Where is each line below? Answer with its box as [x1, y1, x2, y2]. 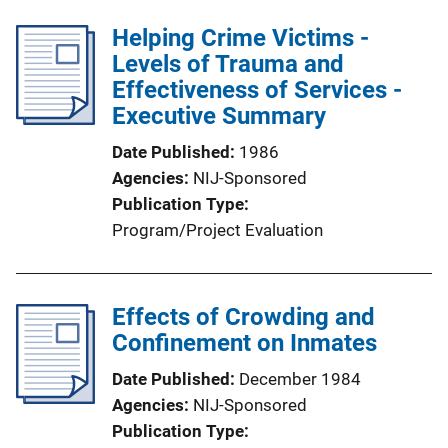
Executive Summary [112, 101, 326, 130]
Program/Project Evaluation [112, 219, 323, 240]
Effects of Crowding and [112, 302, 375, 331]
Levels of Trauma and [112, 49, 344, 78]
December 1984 [239, 368, 361, 389]
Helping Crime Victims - [112, 23, 369, 52]
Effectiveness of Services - [112, 75, 402, 104]
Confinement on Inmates [112, 328, 377, 357]
